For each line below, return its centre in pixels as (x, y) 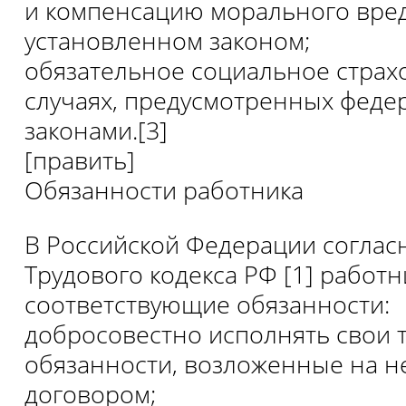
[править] (80, 160)
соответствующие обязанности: (207, 304)
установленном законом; (167, 41)
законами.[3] (96, 130)
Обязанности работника (164, 190)
